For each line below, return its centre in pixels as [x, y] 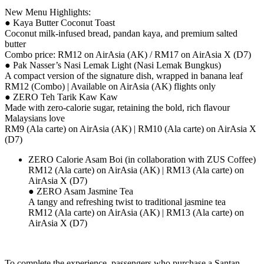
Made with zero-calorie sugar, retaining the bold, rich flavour [117, 107]
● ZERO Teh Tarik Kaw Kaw [61, 97]
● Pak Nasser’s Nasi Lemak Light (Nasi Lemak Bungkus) [113, 65]
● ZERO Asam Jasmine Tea [81, 191]
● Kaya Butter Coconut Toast [60, 22]
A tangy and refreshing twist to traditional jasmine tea [127, 202]
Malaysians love [35, 118]
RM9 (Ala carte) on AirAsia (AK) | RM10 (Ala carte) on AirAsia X [131, 128]
